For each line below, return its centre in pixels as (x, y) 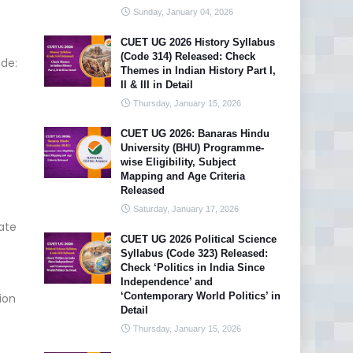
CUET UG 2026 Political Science (199, 239)
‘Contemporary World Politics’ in (201, 296)
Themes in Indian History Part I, (198, 71)
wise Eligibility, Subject (178, 162)
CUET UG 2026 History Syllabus (198, 42)
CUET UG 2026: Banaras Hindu (195, 134)
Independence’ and (167, 282)
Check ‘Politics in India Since (193, 268)
